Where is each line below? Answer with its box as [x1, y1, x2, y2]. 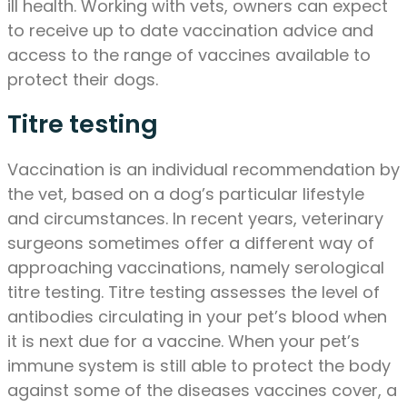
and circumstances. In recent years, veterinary [7, 206, 383, 230]
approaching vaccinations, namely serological [7, 255, 384, 279]
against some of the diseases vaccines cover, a [7, 378, 397, 402]
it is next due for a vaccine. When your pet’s [7, 329, 360, 352]
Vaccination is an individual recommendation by [7, 157, 400, 181]
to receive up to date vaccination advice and [7, 18, 373, 42]
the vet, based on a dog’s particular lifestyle [7, 182, 364, 205]
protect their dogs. [7, 67, 158, 91]
